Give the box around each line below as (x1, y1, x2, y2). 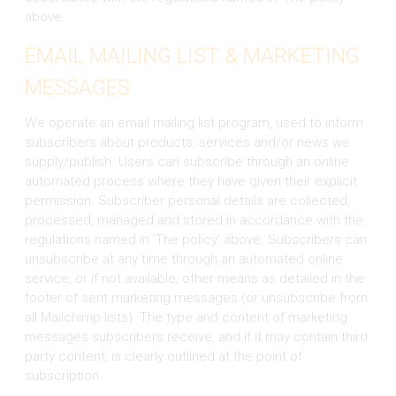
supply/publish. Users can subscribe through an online (24, 153, 349, 170)
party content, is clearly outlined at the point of (24, 347, 302, 364)
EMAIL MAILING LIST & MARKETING (24, 42, 360, 68)
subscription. (24, 367, 103, 384)
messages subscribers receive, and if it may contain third (24, 328, 368, 345)
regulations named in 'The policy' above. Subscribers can (24, 231, 367, 247)
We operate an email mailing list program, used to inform (24, 114, 363, 131)
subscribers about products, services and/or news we (24, 133, 350, 150)
